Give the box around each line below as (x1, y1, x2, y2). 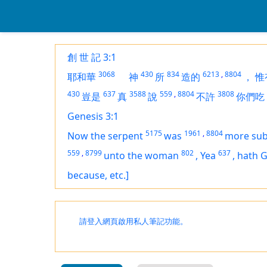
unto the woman (104, 149, 179, 162)
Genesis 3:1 (67, 110, 119, 123)
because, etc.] (67, 169, 129, 182)
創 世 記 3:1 (67, 51, 116, 64)
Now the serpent (67, 129, 143, 142)
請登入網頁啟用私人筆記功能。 (79, 217, 188, 226)
